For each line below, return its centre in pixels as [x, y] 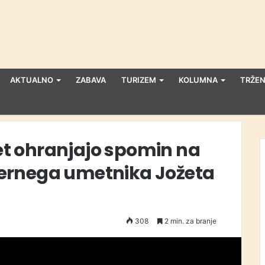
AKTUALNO [32, 80]
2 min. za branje [190, 221]
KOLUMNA [198, 80]
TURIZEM [139, 80]
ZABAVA [91, 80]
